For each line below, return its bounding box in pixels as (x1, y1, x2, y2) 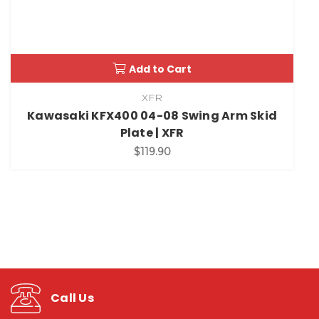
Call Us (51, 290, 94, 307)
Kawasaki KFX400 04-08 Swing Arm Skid (27, 107, 277, 124)
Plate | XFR (120, 124, 184, 141)
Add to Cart (129, 61, 192, 76)
